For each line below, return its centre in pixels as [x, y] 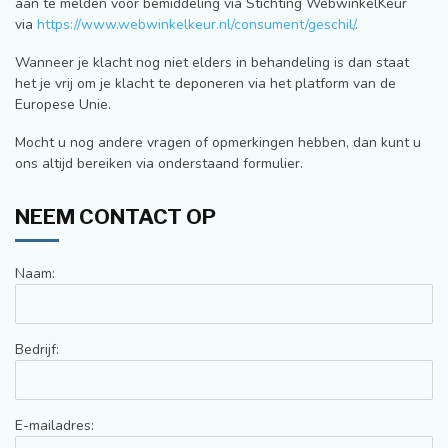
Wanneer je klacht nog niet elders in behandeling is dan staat [212, 62]
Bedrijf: [37, 349]
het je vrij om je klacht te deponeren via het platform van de [205, 83]
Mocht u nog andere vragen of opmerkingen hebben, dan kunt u [218, 142]
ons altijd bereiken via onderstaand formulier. [159, 163]
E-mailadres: [54, 425]
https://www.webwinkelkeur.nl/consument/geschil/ [196, 25]
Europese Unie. [63, 104]
